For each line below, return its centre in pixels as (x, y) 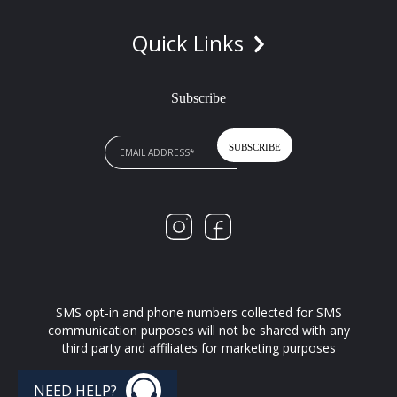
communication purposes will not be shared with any (198, 330)
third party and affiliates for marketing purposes (198, 347)
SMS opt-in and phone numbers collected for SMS (198, 312)
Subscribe (198, 97)
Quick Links (190, 43)
